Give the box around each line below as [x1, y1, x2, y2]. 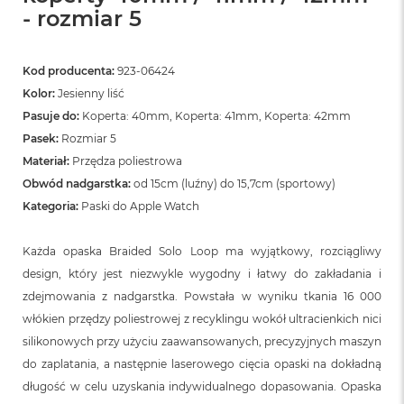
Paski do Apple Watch [81, 198, 199, 213]
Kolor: [23, 86, 58, 100]
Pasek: [23, 131, 59, 145]
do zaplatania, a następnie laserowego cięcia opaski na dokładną [23, 356, 381, 371]
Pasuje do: [23, 108, 79, 123]
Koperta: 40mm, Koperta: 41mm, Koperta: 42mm [79, 108, 351, 123]
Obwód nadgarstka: [23, 176, 131, 190]
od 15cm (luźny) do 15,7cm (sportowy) [131, 176, 335, 190]
